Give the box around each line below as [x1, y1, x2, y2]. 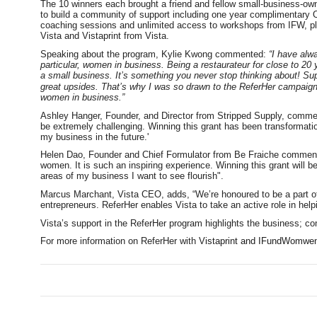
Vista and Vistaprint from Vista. [40, 30, 169, 42]
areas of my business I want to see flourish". [40, 171, 224, 182]
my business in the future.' [40, 131, 149, 142]
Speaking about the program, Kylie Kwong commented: [40, 48, 266, 59]
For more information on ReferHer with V [40, 236, 205, 247]
